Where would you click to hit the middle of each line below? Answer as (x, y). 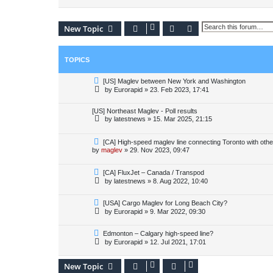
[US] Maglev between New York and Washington (175, 81)
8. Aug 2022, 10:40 (180, 181)
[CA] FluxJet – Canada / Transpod (154, 172)
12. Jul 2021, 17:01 (178, 242)
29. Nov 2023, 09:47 (160, 150)
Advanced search (226, 28)
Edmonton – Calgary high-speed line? (158, 233)
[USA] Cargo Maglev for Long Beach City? (165, 203)
